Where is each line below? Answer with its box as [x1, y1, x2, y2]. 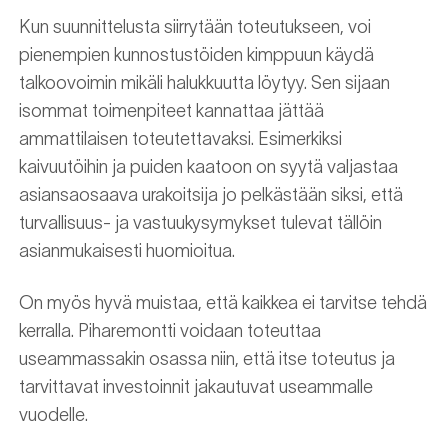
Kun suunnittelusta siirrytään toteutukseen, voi [19, 17, 371, 38]
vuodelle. [19, 405, 88, 426]
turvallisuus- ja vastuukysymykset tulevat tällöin [19, 213, 382, 234]
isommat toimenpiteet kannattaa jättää [19, 101, 324, 122]
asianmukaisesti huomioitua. [19, 241, 235, 262]
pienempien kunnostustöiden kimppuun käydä [19, 45, 374, 66]
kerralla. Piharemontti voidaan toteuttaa [19, 321, 321, 342]
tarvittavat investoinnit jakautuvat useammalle [19, 377, 373, 398]
